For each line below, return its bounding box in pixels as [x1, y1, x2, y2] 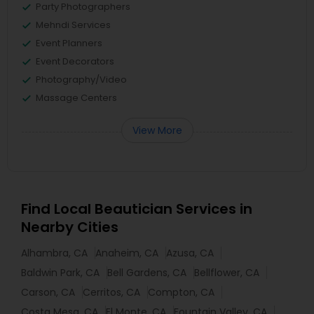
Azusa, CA [166, 246, 214, 260]
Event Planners [36, 36, 102, 50]
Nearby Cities [21, 217, 118, 237]
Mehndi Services [36, 18, 111, 32]
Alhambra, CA [21, 246, 88, 260]
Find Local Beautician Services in [21, 199, 252, 219]
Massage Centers [36, 91, 117, 104]
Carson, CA [21, 285, 75, 299]
